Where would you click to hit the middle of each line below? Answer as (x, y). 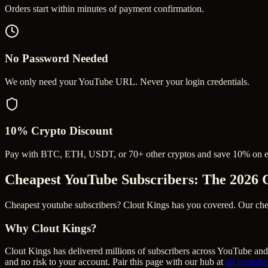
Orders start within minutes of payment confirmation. (104, 9)
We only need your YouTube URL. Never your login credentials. (127, 81)
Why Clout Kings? (51, 228)
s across (202, 251)
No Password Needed (57, 58)
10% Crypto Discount (59, 131)
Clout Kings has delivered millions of (76, 251)
